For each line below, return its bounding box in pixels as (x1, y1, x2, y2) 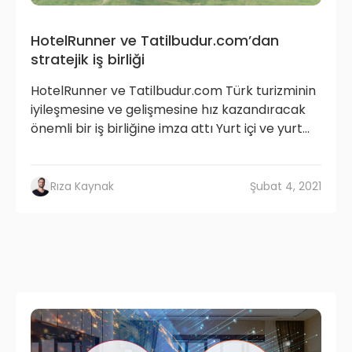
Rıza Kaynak (50, 178, 114, 194)
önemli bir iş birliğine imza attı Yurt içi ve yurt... (31, 119, 310, 137)
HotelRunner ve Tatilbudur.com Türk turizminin (31, 81, 316, 100)
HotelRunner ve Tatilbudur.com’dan (31, 30, 279, 50)
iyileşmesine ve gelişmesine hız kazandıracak (31, 100, 306, 119)
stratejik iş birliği (31, 49, 145, 69)
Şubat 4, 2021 (250, 178, 321, 194)
